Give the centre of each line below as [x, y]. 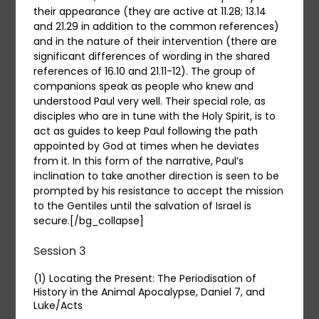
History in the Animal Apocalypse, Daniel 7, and [150, 292]
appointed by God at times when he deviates [147, 146]
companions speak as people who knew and [144, 86]
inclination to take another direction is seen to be [157, 176]
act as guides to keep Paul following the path [146, 131]
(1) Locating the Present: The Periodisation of [145, 279]
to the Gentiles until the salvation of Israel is [143, 205]
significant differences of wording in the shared [152, 56]
